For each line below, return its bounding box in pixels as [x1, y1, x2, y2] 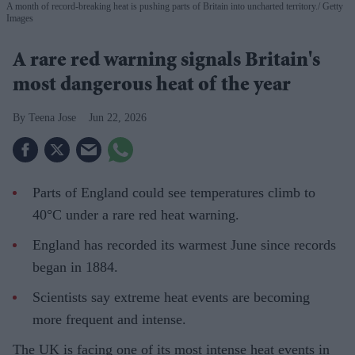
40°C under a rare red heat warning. [32, 207, 239, 223]
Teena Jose [29, 112, 76, 124]
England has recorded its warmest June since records [32, 237, 336, 254]
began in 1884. [32, 259, 118, 276]
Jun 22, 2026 [89, 112, 147, 124]
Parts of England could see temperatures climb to [32, 185, 315, 201]
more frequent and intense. [32, 311, 186, 328]
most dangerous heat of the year [13, 76, 291, 97]
